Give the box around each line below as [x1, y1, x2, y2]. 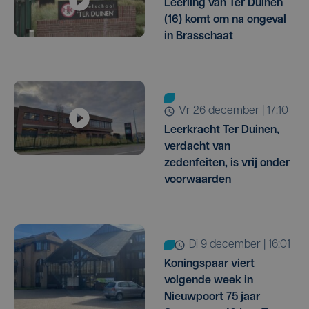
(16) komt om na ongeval [164, 14, 286, 26]
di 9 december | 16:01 [196, 239, 290, 251]
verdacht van [164, 141, 230, 153]
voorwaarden [164, 175, 231, 186]
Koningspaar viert [164, 259, 255, 270]
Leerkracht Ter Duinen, [164, 125, 279, 137]
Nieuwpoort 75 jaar [164, 292, 260, 303]
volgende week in [164, 275, 253, 287]
